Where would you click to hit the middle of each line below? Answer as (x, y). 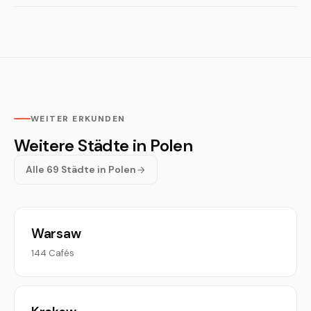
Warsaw (56, 234)
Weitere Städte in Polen (103, 145)
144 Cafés (53, 253)
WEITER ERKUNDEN (78, 119)
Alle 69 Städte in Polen (81, 169)
